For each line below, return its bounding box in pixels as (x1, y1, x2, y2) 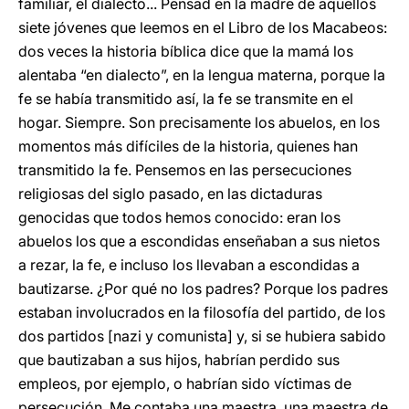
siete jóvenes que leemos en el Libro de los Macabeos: (18, 18, 387, 37)
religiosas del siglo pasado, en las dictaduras (18, 184, 322, 203)
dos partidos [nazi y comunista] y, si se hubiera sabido (18, 327, 386, 345)
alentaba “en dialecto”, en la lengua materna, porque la (18, 66, 385, 84)
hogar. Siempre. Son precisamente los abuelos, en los (18, 113, 380, 131)
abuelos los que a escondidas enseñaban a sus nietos (18, 232, 380, 250)
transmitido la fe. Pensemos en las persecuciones (18, 161, 351, 179)
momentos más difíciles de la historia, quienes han (18, 137, 358, 155)
